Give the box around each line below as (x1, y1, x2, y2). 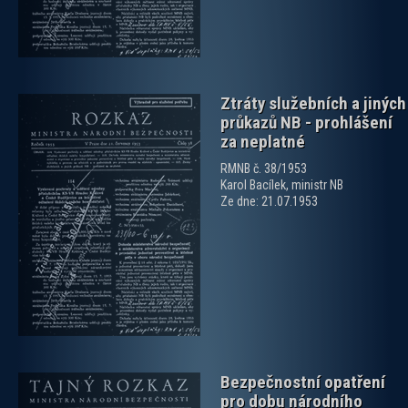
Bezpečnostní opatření (220, 372, 385, 393)
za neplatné (220, 131, 305, 153)
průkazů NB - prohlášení (220, 112, 393, 134)
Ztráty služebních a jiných (220, 93, 406, 115)
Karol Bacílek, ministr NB (220, 178, 343, 193)
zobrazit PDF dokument (25, 210, 193, 233)
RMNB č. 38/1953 (220, 161, 307, 177)
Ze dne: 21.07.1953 (220, 194, 318, 209)
